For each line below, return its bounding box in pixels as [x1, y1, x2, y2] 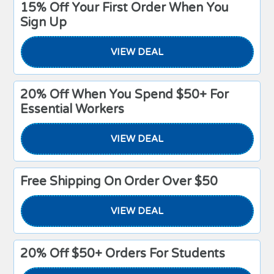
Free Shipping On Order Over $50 [20, 174, 218, 189]
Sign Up [20, 15, 67, 30]
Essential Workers [20, 102, 125, 117]
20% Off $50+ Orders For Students [20, 246, 226, 261]
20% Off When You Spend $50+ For [20, 87, 229, 102]
